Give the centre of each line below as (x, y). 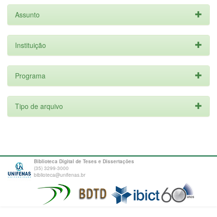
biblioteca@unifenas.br (60, 175)
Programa (30, 76)
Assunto (27, 15)
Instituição (31, 45)
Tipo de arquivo (39, 106)
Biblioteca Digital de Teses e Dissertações (84, 161)
